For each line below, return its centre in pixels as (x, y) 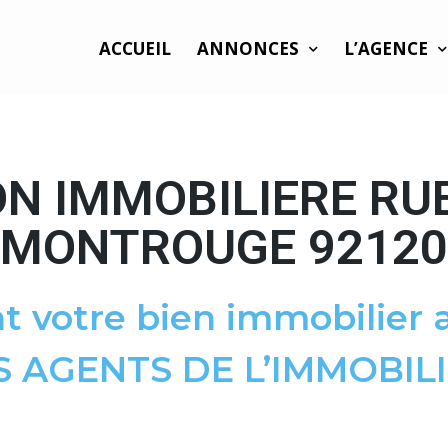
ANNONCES (248, 48)
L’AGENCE (386, 48)
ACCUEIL (135, 48)
